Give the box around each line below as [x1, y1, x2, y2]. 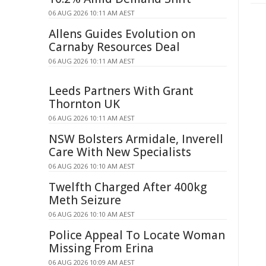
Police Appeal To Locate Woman [49, 227, 225, 243]
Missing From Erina [49, 240, 154, 256]
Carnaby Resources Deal [49, 39, 180, 55]
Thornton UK [49, 96, 120, 112]
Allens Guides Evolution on [49, 26, 195, 42]
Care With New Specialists [49, 144, 191, 160]
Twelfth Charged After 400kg [49, 179, 207, 195]
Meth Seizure [49, 192, 121, 208]
